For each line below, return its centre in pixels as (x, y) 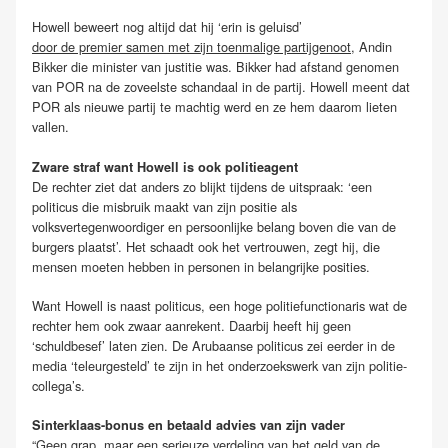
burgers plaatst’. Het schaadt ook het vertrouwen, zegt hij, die (206, 246)
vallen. (50, 127)
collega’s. (58, 385)
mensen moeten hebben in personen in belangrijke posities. (201, 266)
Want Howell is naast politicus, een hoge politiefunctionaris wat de (219, 305)
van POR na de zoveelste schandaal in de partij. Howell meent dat (221, 87)
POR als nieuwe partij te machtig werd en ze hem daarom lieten (214, 107)
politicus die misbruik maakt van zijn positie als (164, 206)
